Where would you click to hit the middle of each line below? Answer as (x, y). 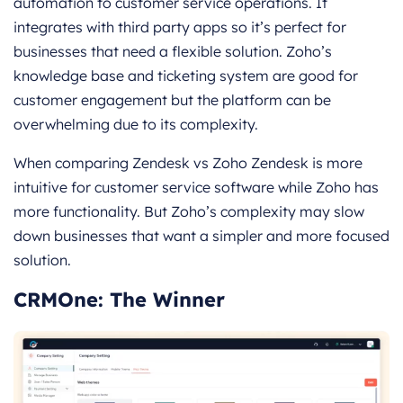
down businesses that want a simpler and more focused (201, 236)
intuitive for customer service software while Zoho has (196, 188)
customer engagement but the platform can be (172, 100)
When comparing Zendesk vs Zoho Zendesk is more (188, 163)
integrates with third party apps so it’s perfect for (180, 27)
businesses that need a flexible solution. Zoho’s (173, 52)
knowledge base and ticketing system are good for (186, 76)
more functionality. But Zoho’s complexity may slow (189, 212)
